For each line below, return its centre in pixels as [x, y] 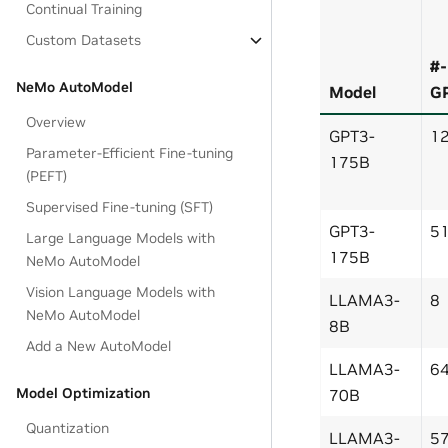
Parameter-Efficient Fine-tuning [130, 153]
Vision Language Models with [121, 292]
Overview [56, 122]
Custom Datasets [84, 40]
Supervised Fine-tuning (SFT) [120, 207]
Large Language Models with [121, 238]
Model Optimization [83, 393]
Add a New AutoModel [99, 346]
